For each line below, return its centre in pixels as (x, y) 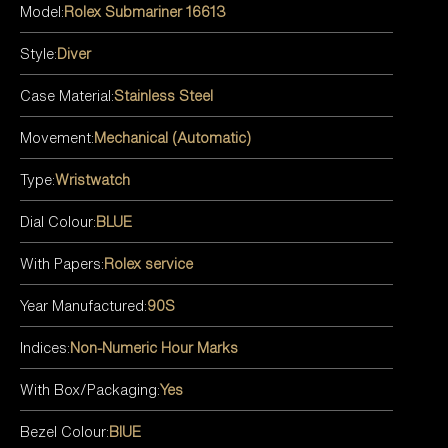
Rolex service (148, 263)
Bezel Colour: (64, 431)
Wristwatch (92, 179)
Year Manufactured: (83, 305)
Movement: (57, 137)
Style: (38, 53)
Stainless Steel (163, 95)
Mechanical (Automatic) (172, 137)
